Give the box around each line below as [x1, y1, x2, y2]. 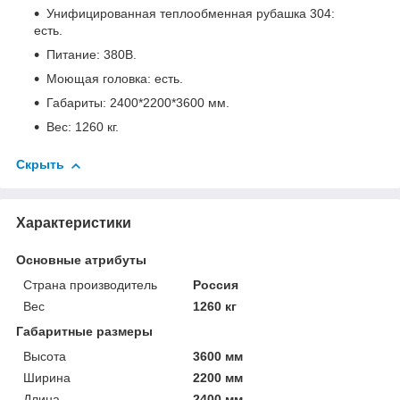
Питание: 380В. [46, 47, 137, 62]
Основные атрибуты [16, 252, 146, 267]
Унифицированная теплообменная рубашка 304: [46, 6, 335, 21]
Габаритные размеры [16, 323, 153, 338]
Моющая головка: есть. [46, 71, 183, 87]
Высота [23, 348, 66, 363]
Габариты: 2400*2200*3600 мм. [46, 96, 229, 111]
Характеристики [16, 214, 131, 230]
